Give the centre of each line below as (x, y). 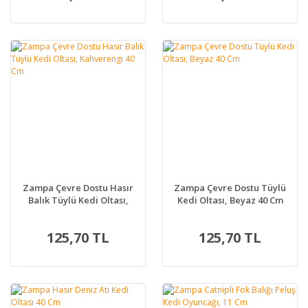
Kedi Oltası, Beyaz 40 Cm (230, 200)
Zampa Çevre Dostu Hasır (78, 188)
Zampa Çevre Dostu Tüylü (230, 188)
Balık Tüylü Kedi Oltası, (78, 200)
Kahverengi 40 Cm (78, 213)
